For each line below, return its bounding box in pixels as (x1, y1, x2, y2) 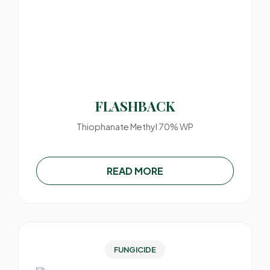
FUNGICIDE (113, 245, 156, 254)
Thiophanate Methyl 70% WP (76, 121, 193, 132)
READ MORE (106, 165, 163, 177)
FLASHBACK (95, 97, 175, 115)
